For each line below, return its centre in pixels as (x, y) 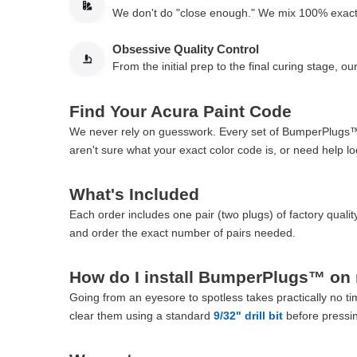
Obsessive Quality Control (186, 49)
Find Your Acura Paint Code (180, 111)
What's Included (134, 194)
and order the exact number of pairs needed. (182, 233)
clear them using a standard (141, 316)
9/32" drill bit (248, 316)
